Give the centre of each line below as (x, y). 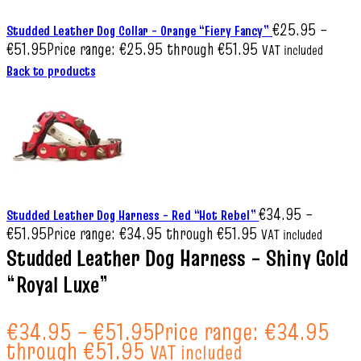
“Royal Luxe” (57, 285)
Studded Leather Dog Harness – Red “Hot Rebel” (133, 215)
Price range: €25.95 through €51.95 (152, 49)
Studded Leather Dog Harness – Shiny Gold (177, 258)
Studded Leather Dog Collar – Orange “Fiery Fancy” (139, 31)
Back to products (51, 71)
